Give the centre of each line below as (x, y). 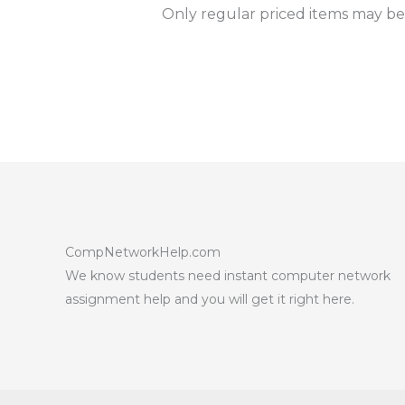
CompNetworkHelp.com (143, 253)
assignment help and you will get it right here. (210, 300)
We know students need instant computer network (228, 276)
